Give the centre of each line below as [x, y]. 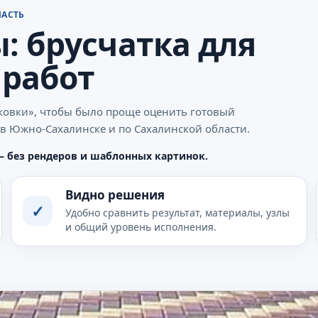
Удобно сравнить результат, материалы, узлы [177, 212]
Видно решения [115, 194]
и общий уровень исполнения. [141, 226]
